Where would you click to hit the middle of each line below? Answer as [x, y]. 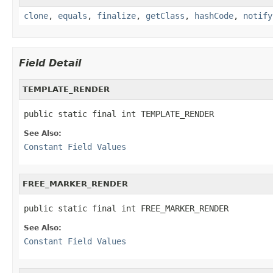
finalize [116, 16]
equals [73, 16]
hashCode [214, 16]
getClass [165, 16]
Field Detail [50, 63]
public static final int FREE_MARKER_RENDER [126, 208]
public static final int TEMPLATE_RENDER [119, 114]
